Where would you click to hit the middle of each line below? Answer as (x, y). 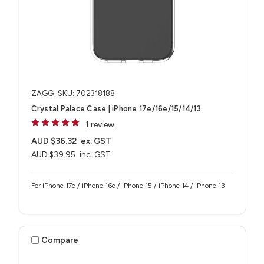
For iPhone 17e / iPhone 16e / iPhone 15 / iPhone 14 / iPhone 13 (128, 186)
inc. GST (95, 155)
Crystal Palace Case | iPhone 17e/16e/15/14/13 (116, 109)
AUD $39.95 (53, 155)
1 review (100, 125)
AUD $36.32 (54, 141)
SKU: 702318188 (86, 94)
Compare (60, 240)
